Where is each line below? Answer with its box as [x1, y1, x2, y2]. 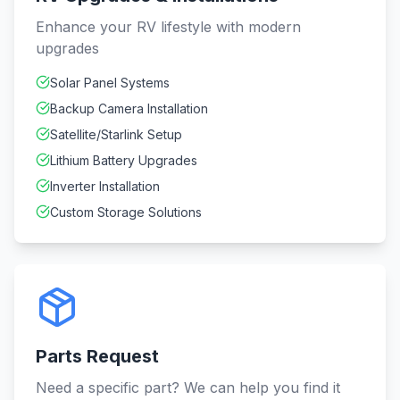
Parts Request [36, 346, 159, 367]
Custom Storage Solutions [50, 204, 202, 220]
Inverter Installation [50, 179, 160, 194]
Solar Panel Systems [50, 75, 170, 90]
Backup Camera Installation [50, 101, 208, 116]
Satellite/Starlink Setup [50, 127, 182, 142]
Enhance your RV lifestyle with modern [36, 18, 301, 36]
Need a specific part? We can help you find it [36, 379, 340, 396]
